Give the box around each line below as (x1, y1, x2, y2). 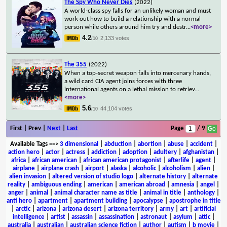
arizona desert (62, 205, 102, 212)
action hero (8, 148, 40, 156)
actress (66, 148, 85, 156)
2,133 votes (100, 34, 130, 41)
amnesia (171, 181, 194, 188)
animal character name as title (54, 189, 137, 196)
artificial (194, 205, 216, 212)
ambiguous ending (31, 181, 82, 188)
